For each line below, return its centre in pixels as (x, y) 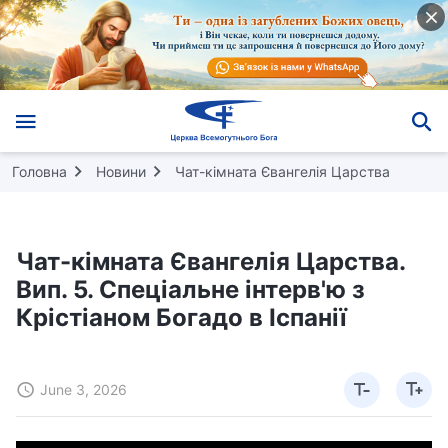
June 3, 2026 (83, 390)
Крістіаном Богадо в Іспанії (181, 317)
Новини (121, 171)
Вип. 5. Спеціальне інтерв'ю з (190, 289)
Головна (39, 171)
